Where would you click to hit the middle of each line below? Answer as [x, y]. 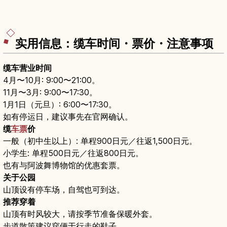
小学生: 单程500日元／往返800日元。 [73, 153]
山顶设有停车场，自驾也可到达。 [64, 190]
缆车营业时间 [27, 68]
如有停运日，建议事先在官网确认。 [68, 117]
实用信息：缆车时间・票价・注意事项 [114, 44]
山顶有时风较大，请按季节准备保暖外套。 [80, 214]
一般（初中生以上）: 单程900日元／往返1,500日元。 [100, 141]
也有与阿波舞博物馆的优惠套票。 [64, 165]
